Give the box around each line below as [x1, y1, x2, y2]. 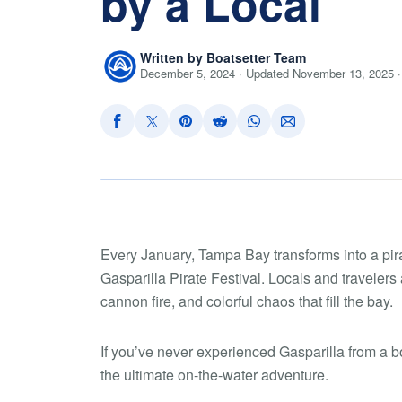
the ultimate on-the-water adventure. [100, 364, 328, 385]
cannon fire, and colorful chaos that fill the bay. [100, 291, 393, 311]
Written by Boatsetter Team [140, 48, 306, 66]
